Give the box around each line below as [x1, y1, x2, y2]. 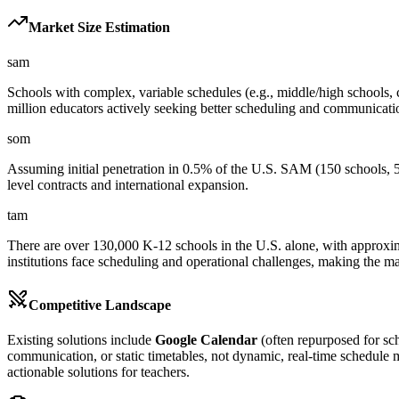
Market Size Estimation [28, 19, 170, 35]
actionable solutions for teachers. [7, 364, 190, 380]
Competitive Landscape [28, 297, 171, 313]
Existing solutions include [7, 332, 155, 348]
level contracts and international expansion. [7, 176, 248, 192]
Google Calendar [155, 332, 257, 348]
